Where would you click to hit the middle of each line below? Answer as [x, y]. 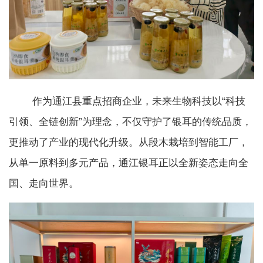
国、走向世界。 [44, 184]
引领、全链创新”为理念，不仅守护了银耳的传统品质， [130, 122]
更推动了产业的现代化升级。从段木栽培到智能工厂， [129, 143]
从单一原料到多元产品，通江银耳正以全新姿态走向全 [129, 163]
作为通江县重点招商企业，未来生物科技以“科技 [127, 102]
